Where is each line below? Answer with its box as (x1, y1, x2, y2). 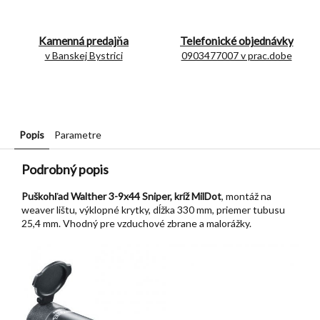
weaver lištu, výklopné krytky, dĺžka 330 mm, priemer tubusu (21, 204, 285, 216)
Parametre (54, 129, 101, 141)
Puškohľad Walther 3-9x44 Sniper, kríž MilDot (21, 190, 221, 203)
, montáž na (221, 190, 271, 203)
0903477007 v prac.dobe (181, 49, 292, 62)
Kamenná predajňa (39, 34, 129, 48)
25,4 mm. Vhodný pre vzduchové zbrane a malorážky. (21, 217, 251, 230)
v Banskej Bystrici (44, 49, 123, 62)
